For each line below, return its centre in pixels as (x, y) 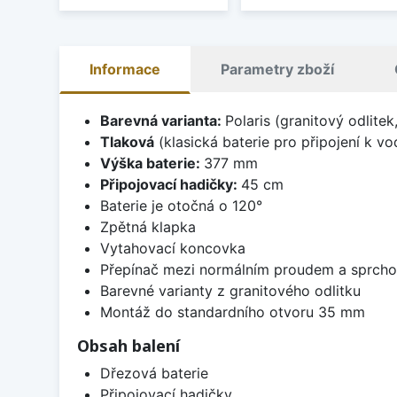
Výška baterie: (152, 163)
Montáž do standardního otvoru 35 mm (232, 312)
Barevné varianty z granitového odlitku (230, 291)
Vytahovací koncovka (172, 249)
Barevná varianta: (162, 121)
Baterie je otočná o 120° (181, 206)
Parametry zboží (277, 70)
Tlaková (127, 142)
